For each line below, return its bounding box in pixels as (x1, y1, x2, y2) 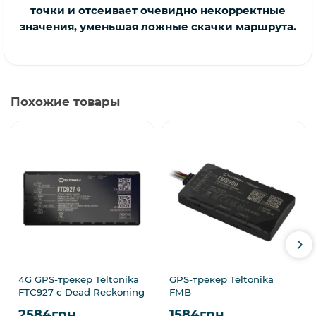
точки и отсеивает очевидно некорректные (30, 4, 286, 18)
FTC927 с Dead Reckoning (18, 286, 145, 298)
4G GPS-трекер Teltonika (18, 274, 139, 286)
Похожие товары (11, 95, 120, 109)
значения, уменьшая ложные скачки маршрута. (20, 20, 296, 34)
